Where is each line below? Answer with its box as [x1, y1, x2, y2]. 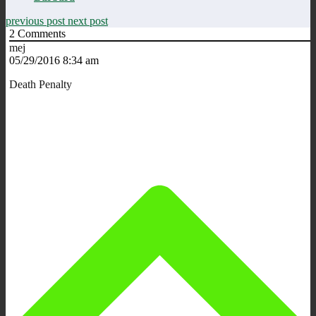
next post [68, 14, 108, 27]
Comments [15, 27, 66, 39]
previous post [6, 14, 68, 27]
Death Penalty [9, 78, 72, 90]
